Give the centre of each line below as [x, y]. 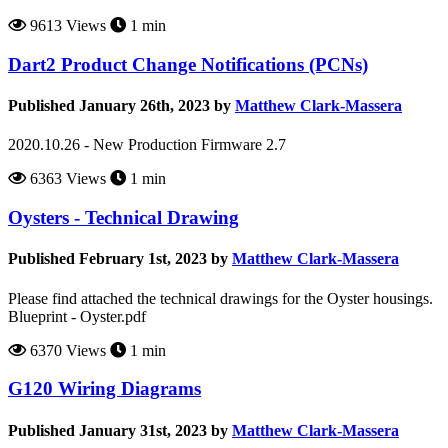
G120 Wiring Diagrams [104, 389]
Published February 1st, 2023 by [118, 259]
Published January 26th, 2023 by [119, 106]
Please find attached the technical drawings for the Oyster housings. [220, 298]
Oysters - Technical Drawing [123, 218]
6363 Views [66, 179]
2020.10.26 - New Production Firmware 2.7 [147, 145]
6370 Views [66, 350]
